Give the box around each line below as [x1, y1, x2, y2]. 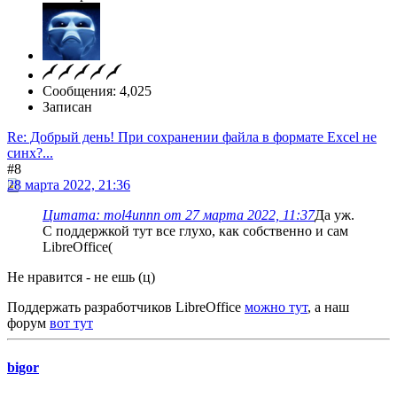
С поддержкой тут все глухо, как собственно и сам [43, 223, 348, 239]
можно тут [245, 300, 307, 315]
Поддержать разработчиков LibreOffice [7, 300, 245, 315]
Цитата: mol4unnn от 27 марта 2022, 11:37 [43, 207, 315, 223]
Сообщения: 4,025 [43, 83, 152, 99]
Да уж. [315, 207, 354, 223]
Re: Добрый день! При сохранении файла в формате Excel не [7, 129, 377, 145]
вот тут [50, 315, 93, 331]
